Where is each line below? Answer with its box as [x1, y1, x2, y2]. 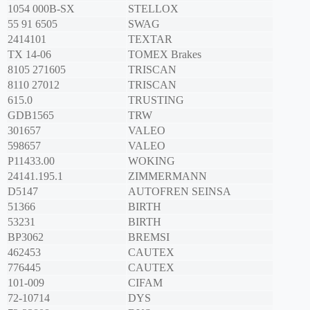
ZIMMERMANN [128, 170, 207, 183]
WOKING [128, 155, 175, 167]
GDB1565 [8, 109, 54, 122]
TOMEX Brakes [128, 48, 201, 61]
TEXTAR [128, 33, 172, 46]
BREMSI [128, 231, 170, 244]
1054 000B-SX [8, 3, 75, 15]
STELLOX [128, 3, 179, 15]
